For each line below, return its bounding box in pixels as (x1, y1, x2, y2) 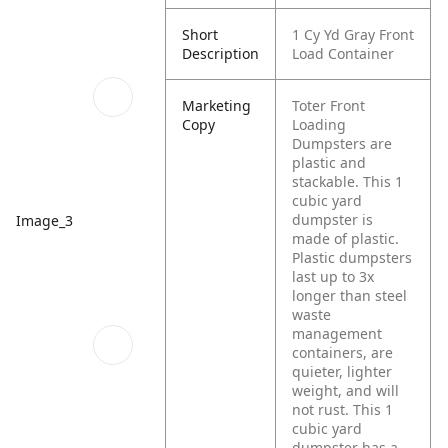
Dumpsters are (292, 134, 393, 153)
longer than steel (292, 286, 408, 305)
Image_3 (16, 211, 73, 231)
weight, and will (292, 381, 400, 400)
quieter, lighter (292, 362, 393, 381)
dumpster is (292, 210, 374, 229)
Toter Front (292, 96, 366, 115)
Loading (292, 115, 347, 134)
